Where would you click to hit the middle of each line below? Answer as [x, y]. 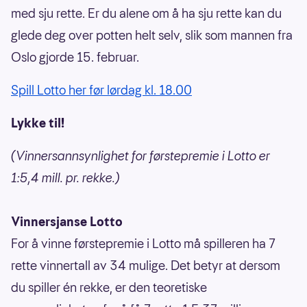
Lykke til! [38, 123]
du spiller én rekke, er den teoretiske [109, 287]
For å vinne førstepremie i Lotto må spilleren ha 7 [143, 243]
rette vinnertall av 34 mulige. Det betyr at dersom [146, 265]
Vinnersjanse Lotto [67, 221]
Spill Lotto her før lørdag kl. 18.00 [101, 90]
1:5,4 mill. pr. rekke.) [65, 177]
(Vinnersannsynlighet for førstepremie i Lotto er [140, 156]
